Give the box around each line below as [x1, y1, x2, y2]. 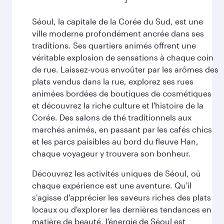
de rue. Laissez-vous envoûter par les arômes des [32, 64, 218, 74]
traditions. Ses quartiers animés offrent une [32, 40, 196, 50]
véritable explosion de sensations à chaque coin [32, 52, 213, 62]
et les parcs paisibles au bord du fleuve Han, [32, 136, 198, 146]
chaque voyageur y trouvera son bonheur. [32, 148, 191, 158]
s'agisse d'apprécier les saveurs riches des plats [32, 192, 211, 202]
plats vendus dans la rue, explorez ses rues [32, 76, 193, 86]
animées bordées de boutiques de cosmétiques [32, 88, 211, 98]
